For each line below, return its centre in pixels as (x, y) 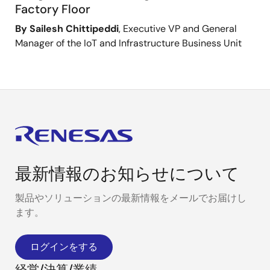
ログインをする (64, 247)
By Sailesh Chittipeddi (67, 29)
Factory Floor (53, 9)
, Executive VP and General (178, 29)
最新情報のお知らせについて (127, 174)
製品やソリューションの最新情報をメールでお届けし (131, 198)
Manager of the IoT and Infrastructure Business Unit (128, 43)
